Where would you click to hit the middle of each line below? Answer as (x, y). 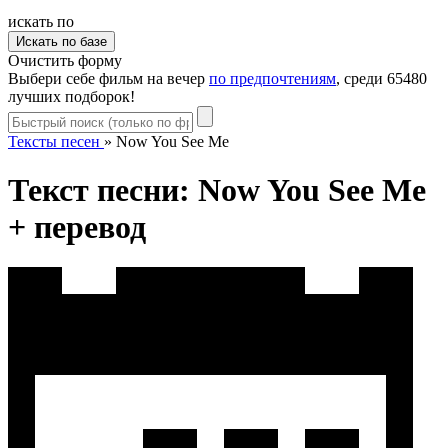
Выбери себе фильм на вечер (108, 78)
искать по (41, 21)
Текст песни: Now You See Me (217, 190)
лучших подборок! (71, 96)
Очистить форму (65, 60)
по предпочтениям (272, 78)
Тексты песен (54, 141)
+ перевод (77, 227)
